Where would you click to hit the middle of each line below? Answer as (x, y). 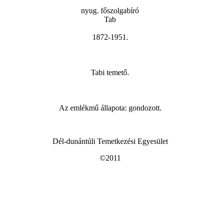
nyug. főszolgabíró (110, 10)
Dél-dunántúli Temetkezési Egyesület (110, 141)
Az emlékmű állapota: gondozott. (110, 108)
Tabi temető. (110, 72)
